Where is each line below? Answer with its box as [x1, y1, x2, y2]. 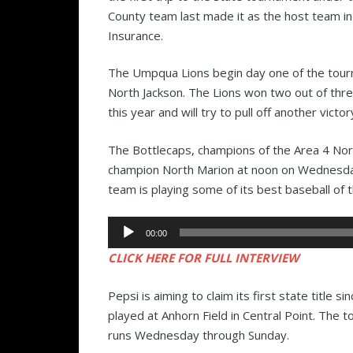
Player [107, 237, 142, 253]
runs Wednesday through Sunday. [108, 326, 289, 343]
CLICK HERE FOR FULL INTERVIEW [108, 250, 299, 266]
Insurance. [108, 27, 163, 43]
